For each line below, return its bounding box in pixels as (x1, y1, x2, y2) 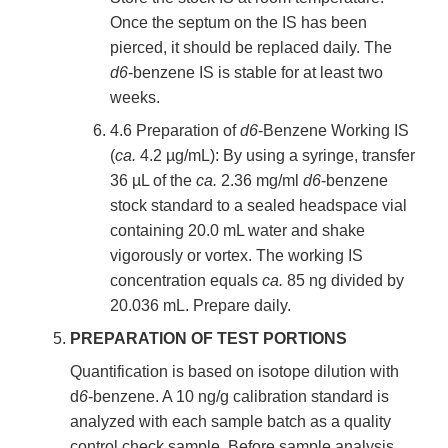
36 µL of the (110, 172, 196, 190)
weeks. (110, 89, 160, 107)
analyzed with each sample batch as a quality (70, 413, 391, 431)
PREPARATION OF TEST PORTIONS (70, 330, 347, 348)
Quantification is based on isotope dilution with (70, 363, 399, 381)
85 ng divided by (283, 272, 404, 290)
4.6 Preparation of (110, 122, 240, 140)
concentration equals (110, 272, 262, 290)
